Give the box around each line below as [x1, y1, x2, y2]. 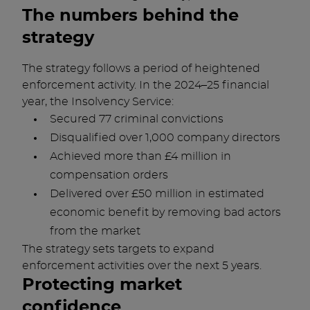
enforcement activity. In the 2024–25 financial [22, 80, 269, 91]
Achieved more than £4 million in [50, 151, 231, 162]
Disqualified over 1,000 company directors [50, 132, 280, 143]
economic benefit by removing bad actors [50, 207, 281, 218]
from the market [50, 226, 140, 237]
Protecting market [22, 277, 182, 293]
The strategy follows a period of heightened [22, 63, 260, 74]
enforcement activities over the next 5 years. [22, 260, 262, 271]
